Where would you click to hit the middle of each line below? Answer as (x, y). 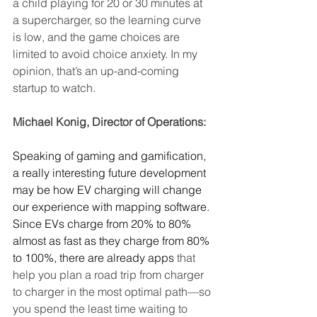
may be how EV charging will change (109, 190)
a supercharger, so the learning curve (108, 20)
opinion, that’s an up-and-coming (97, 71)
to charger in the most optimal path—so (113, 292)
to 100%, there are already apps (93, 258)
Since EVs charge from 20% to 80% (103, 224)
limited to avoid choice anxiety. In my (106, 54)
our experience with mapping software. (113, 207)
